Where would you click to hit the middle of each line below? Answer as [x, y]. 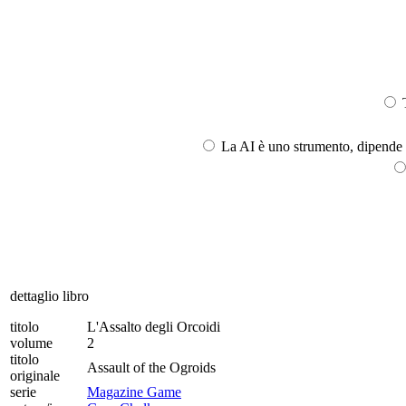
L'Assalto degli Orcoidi [154, 326]
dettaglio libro [49, 295]
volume [31, 343]
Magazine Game [134, 391]
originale [35, 375]
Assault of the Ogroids [151, 367]
